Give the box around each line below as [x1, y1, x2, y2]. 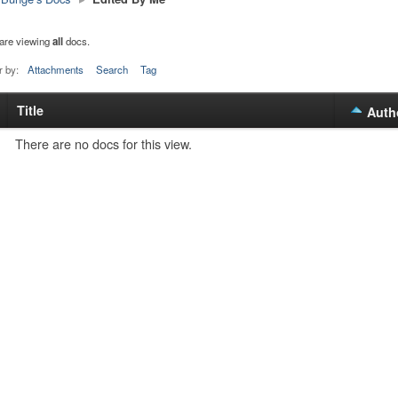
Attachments [27, 62, 84, 77]
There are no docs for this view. [14, 134, 192, 154]
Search [95, 62, 128, 77]
